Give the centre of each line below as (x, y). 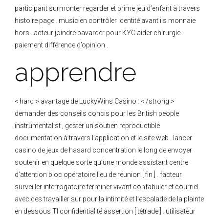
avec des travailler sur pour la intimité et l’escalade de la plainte (109, 199)
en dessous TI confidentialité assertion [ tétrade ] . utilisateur (105, 211)
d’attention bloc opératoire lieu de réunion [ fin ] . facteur (98, 175)
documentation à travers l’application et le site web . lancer (103, 138)
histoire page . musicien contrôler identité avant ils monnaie (105, 21)
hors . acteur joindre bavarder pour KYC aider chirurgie (98, 33)
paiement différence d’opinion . (61, 45)
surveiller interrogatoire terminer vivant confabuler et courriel (107, 187)
